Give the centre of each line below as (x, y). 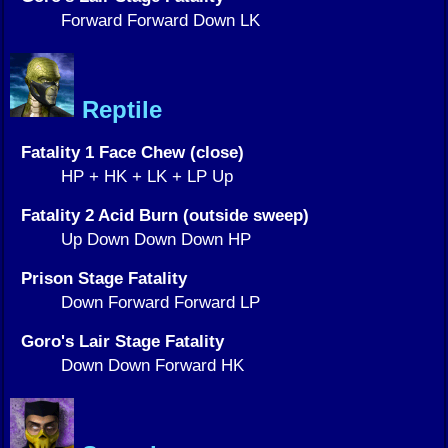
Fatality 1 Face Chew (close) (132, 151)
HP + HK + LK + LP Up (147, 175)
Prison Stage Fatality (104, 277)
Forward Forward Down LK (160, 19)
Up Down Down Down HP (156, 238)
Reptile (118, 109)
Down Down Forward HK (152, 364)
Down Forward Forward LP (160, 301)
